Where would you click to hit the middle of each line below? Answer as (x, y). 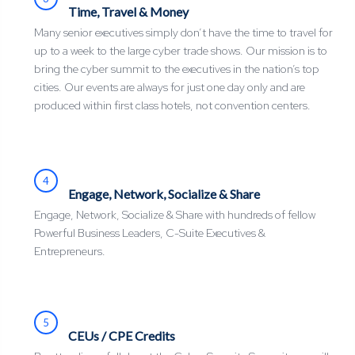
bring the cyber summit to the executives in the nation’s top (176, 69)
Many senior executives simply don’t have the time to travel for (183, 33)
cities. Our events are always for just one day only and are (169, 88)
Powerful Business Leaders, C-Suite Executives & (149, 233)
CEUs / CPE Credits (121, 336)
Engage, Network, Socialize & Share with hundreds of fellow (174, 215)
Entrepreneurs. (69, 252)
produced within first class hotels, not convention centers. (172, 106)
